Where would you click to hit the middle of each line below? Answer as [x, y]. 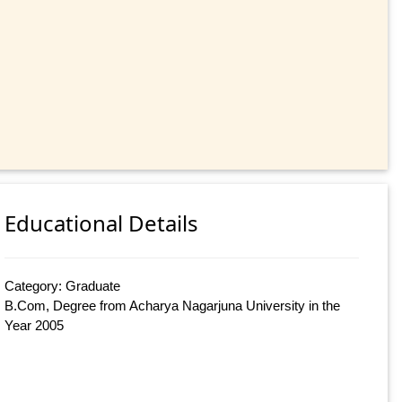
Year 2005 [35, 326]
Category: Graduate [63, 286]
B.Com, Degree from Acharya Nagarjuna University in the [173, 306]
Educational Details [102, 223]
